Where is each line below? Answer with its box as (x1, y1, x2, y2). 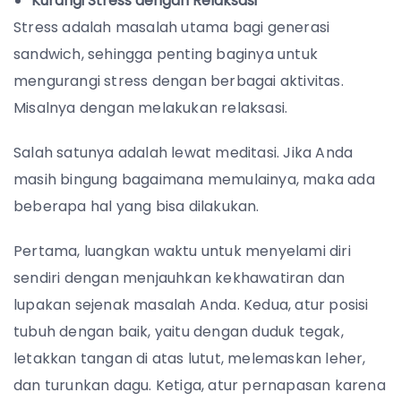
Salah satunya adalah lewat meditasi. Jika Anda (13, 141, 354, 163)
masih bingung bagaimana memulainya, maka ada (13, 168, 375, 190)
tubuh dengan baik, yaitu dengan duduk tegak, (13, 320, 344, 342)
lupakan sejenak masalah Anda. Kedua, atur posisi (13, 294, 369, 315)
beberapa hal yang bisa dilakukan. (13, 195, 263, 217)
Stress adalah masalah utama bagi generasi (13, 16, 330, 38)
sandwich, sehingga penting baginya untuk (13, 43, 319, 64)
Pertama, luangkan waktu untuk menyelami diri (13, 240, 351, 261)
